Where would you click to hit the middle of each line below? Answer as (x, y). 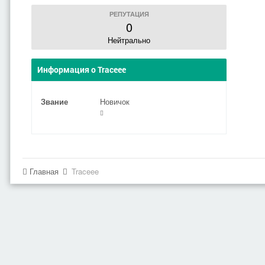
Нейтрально (129, 40)
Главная (44, 171)
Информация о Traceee (82, 70)
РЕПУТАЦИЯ (129, 14)
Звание (54, 101)
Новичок (115, 101)
